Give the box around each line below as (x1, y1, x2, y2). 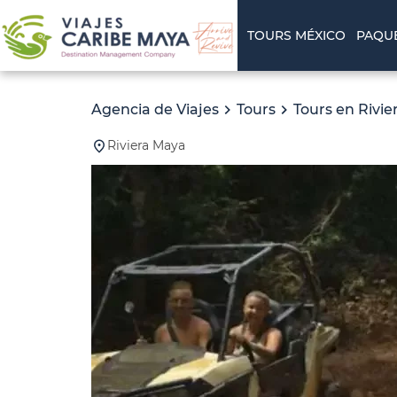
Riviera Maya (107, 137, 185, 154)
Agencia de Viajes (91, 101, 219, 118)
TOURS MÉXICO (247, 27, 346, 43)
